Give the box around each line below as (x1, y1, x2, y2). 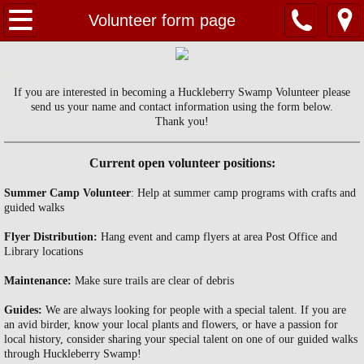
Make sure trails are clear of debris (71, 275, 234, 287)
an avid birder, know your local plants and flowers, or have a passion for (4, 318, 338, 331)
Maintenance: (4, 275, 71, 287)
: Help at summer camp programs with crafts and (131, 187, 356, 199)
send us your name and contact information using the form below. (31, 101, 333, 113)
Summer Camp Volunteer (4, 187, 131, 199)
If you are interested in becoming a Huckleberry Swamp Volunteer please (14, 86, 350, 98)
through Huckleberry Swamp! (4, 348, 141, 360)
